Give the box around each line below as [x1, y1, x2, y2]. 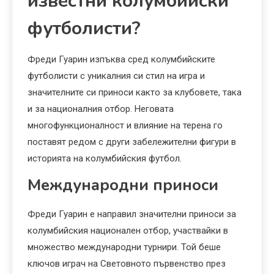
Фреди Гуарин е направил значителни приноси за [28, 208, 236, 220]
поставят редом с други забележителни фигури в [28, 136, 236, 147]
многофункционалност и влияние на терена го [28, 119, 223, 131]
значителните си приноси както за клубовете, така [28, 86, 242, 98]
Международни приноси [28, 174, 218, 196]
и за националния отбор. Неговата [28, 103, 174, 114]
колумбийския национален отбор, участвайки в [28, 224, 228, 236]
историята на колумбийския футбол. [28, 152, 182, 164]
